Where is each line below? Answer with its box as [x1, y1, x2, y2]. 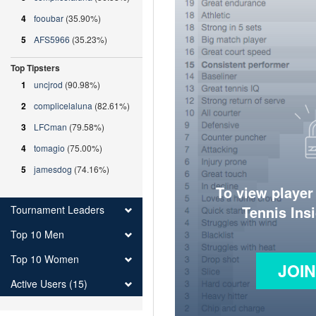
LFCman [34, 121, 67, 133]
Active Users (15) [11, 276, 87, 291]
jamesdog [34, 163, 72, 175]
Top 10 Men [11, 227, 64, 241]
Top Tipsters [11, 61, 60, 74]
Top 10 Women [11, 252, 79, 266]
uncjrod [34, 78, 63, 90]
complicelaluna [34, 99, 92, 111]
